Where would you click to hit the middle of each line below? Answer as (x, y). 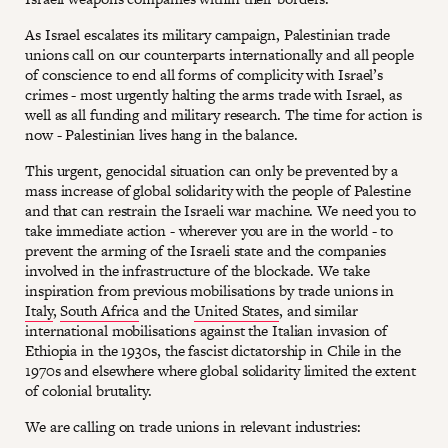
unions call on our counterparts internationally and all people (219, 54)
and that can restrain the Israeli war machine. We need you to (220, 210)
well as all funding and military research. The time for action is (223, 114)
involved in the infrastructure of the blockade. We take (197, 270)
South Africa (100, 310)
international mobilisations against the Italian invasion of (206, 330)
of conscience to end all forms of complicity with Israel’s (204, 74)
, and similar (318, 310)
